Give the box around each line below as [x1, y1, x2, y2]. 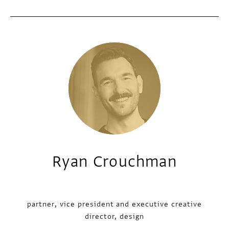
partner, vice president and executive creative [27, 199, 202, 209]
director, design [84, 212, 145, 221]
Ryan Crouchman [52, 152, 177, 172]
